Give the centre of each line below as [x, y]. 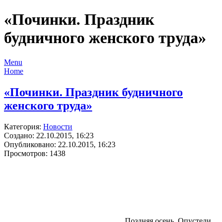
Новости [58, 126]
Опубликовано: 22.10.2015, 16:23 [60, 144]
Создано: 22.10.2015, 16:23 [49, 135]
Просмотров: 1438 [35, 153]
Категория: [24, 126]
